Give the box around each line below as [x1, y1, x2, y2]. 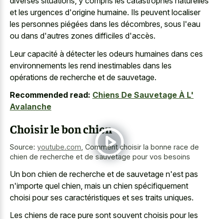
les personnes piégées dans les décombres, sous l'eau [10, 19, 200, 29]
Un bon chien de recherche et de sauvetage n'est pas [10, 169, 198, 179]
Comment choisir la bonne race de [85, 143, 199, 152]
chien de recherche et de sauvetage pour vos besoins [10, 153, 190, 161]
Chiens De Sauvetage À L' [92, 90, 194, 100]
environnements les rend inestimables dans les [10, 60, 172, 70]
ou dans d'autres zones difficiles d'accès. [10, 31, 155, 41]
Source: [10, 143, 37, 152]
